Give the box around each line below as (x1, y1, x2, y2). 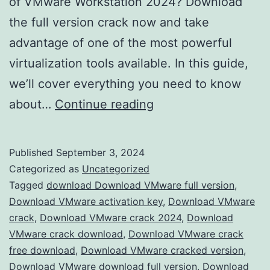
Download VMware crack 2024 (40, 211, 181, 224)
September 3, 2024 (56, 146, 145, 159)
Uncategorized (82, 162, 149, 175)
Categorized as (9, 162, 82, 175)
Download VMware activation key (9, 195, 163, 207)
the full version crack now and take (9, 14, 209, 30)
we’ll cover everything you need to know (9, 76, 241, 91)
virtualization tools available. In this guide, (9, 55, 248, 71)
